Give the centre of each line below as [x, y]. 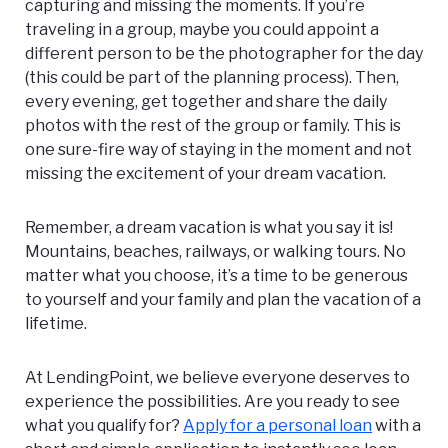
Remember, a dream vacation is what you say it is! [209, 228]
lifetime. [56, 324]
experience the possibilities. [133, 402]
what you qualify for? [104, 426]
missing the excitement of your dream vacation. [205, 174]
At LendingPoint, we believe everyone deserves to [217, 378]
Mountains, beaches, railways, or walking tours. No [215, 252]
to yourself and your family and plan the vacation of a [223, 300]
